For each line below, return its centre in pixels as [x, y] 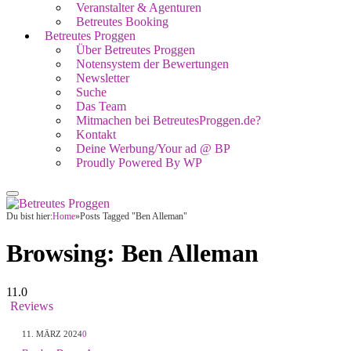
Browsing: [64, 253]
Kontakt [96, 134]
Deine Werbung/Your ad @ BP [153, 148]
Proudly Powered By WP [139, 163]
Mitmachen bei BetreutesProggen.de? [168, 120]
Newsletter [103, 78]
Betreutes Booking [122, 22]
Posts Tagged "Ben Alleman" [134, 216]
